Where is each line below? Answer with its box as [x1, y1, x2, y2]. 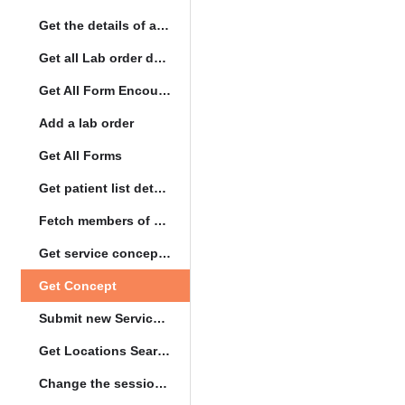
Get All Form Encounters [157, 83, 171, 98]
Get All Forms [38, 148, 122, 163]
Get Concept [38, 278, 117, 293]
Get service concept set [157, 246, 171, 260]
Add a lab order [38, 116, 134, 130]
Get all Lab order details [153, 51, 166, 65]
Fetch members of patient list [153, 213, 166, 228]
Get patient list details [153, 181, 166, 195]
